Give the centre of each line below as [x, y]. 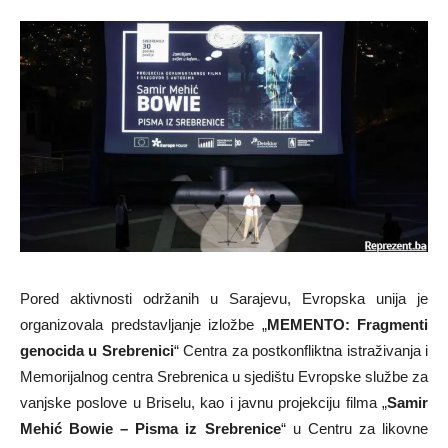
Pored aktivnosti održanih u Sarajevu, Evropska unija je [224, 299]
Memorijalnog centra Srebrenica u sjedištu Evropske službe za [224, 377]
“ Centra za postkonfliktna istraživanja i [301, 351]
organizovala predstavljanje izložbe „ [143, 325]
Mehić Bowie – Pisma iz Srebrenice [150, 429]
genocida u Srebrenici [97, 351]
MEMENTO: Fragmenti [347, 325]
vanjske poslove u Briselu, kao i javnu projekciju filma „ [203, 403]
